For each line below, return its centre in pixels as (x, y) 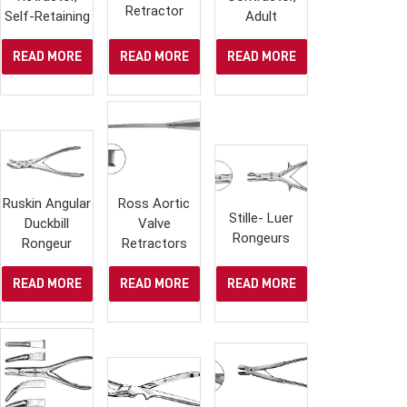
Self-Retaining (47, 17)
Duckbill (47, 224)
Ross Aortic (154, 204)
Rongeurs (262, 238)
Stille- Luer (262, 218)
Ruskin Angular (47, 204)
